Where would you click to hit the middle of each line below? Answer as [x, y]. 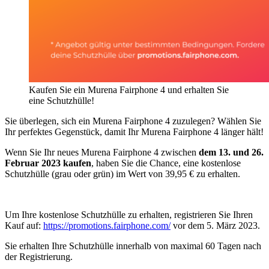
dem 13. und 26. [231, 152]
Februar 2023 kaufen [48, 163]
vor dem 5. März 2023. [215, 225]
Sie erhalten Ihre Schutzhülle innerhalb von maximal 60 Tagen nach [133, 246]
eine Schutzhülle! [62, 100]
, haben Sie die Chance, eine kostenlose [166, 163]
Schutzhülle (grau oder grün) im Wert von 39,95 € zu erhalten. [124, 174]
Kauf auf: [24, 225]
